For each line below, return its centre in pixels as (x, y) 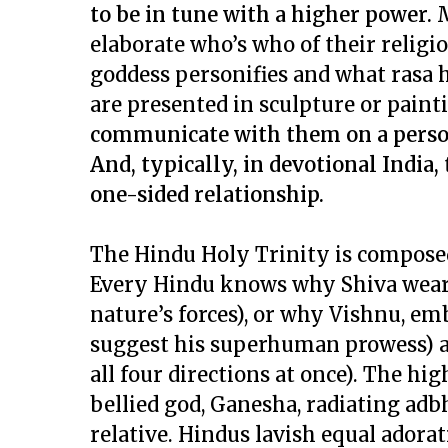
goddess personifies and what (240, 74)
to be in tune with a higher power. (261, 14)
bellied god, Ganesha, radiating (247, 404)
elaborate (140, 44)
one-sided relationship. (207, 194)
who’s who (242, 44)
